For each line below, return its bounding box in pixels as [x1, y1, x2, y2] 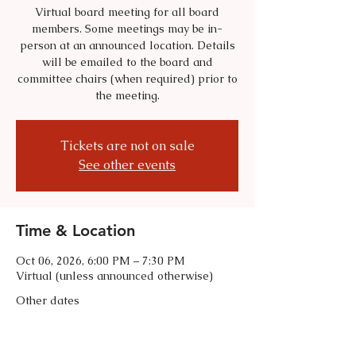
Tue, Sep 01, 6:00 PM [84, 316, 170, 329]
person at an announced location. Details [19, 38, 235, 52]
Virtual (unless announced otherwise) [16, 269, 213, 283]
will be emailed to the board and [41, 55, 213, 69]
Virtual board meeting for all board [35, 5, 219, 19]
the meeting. [95, 88, 160, 103]
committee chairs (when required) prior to [17, 72, 238, 86]
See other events [79, 157, 176, 173]
